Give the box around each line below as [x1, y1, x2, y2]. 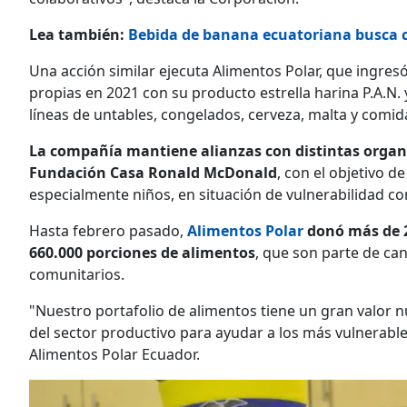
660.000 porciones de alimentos [29, 242, 255, 263]
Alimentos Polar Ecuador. [29, 343, 200, 364]
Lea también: [29, 24, 128, 45]
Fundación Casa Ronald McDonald [29, 162, 277, 183]
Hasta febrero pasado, [29, 220, 187, 241]
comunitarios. [29, 263, 124, 284]
